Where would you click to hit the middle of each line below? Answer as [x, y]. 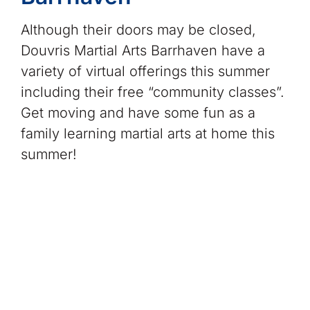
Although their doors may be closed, [138, 29]
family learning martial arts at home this [147, 133]
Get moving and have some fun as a [138, 112]
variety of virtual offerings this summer [145, 71]
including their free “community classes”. [152, 92]
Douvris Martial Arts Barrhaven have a [143, 50]
